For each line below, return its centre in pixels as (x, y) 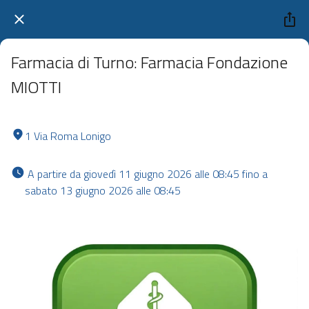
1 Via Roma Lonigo (68, 136)
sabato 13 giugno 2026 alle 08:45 (104, 190)
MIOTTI (36, 87)
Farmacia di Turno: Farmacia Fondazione (149, 62)
